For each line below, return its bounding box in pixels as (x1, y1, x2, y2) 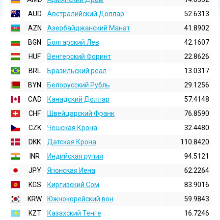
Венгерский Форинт (47, 53, 111, 60)
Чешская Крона (47, 124, 97, 132)
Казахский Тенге (47, 209, 101, 217)
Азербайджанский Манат (47, 24, 130, 32)
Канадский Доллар (47, 95, 110, 103)
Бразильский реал (47, 67, 107, 75)
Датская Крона (47, 138, 96, 146)
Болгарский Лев (47, 38, 99, 46)
